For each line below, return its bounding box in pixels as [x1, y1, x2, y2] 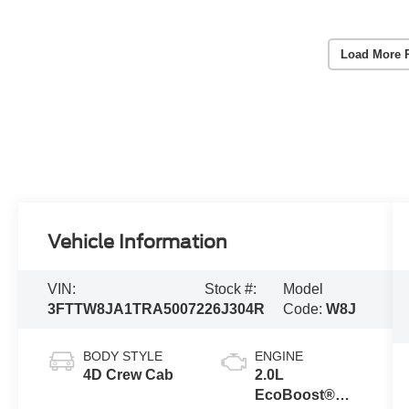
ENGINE [254, 349, 303, 364]
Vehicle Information [47, 231, 228, 254]
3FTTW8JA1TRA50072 [47, 301, 205, 318]
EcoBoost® [254, 387, 335, 404]
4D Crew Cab [83, 367, 174, 383]
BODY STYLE [83, 349, 163, 364]
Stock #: [204, 281, 257, 298]
